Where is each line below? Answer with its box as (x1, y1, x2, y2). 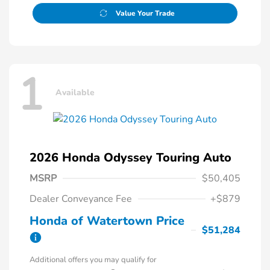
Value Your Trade (115, 8, 175, 18)
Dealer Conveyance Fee (30, 192, 132, 206)
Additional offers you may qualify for (30, 254, 157, 266)
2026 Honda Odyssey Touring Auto (30, 149, 231, 166)
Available (55, 87, 95, 99)
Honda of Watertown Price (30, 213, 184, 230)
